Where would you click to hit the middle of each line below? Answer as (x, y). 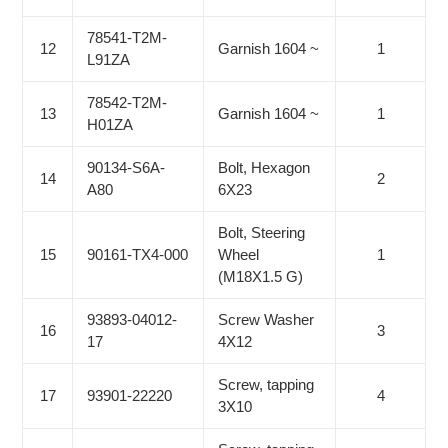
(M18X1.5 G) (260, 277)
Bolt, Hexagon (264, 168)
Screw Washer (266, 320)
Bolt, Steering (261, 233)
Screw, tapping (266, 385)
